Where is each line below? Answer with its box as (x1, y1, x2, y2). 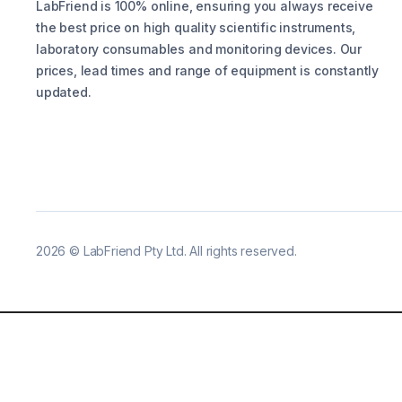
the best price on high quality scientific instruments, (36, 20, 356, 36)
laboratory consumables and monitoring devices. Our (36, 41, 363, 57)
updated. (36, 84, 92, 100)
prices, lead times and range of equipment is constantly (36, 63, 380, 79)
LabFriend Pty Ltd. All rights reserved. (83, 243, 297, 259)
